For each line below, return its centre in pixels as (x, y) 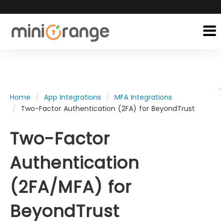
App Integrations (73, 97)
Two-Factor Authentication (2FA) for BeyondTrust (108, 109)
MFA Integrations (143, 97)
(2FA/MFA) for (71, 187)
